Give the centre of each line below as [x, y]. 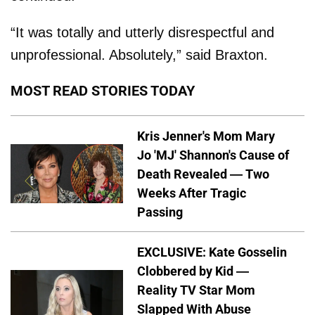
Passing [160, 212]
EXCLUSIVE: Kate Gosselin [212, 252]
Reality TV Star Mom [196, 290]
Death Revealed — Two [203, 174]
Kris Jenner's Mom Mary [206, 136]
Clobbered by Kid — [193, 271]
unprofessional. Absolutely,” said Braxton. [139, 54]
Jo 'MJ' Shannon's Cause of [213, 155]
